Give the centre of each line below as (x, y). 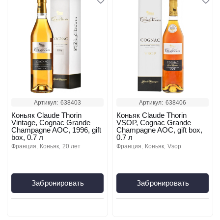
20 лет (73, 146)
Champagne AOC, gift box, (159, 130)
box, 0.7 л (27, 137)
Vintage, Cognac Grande (51, 123)
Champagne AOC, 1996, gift (56, 130)
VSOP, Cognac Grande (154, 123)
